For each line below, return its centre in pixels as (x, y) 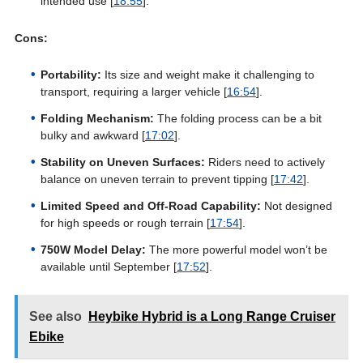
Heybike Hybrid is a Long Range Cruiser (211, 316)
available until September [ (108, 267)
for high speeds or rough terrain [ (125, 223)
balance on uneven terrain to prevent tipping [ (157, 179)
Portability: (70, 75)
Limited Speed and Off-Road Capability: (150, 206)
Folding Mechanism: (97, 118)
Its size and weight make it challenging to (207, 75)
